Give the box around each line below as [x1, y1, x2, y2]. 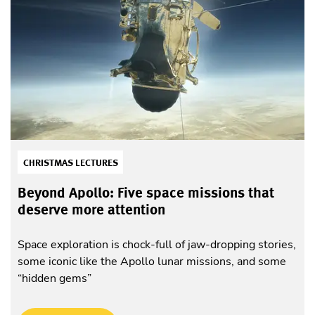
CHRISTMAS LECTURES [22, 156, 118, 168]
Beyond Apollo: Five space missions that [18, 184, 274, 202]
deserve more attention [18, 201, 165, 219]
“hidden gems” [18, 270, 91, 286]
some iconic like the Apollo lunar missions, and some [18, 253, 286, 269]
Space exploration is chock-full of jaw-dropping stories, [18, 236, 296, 252]
